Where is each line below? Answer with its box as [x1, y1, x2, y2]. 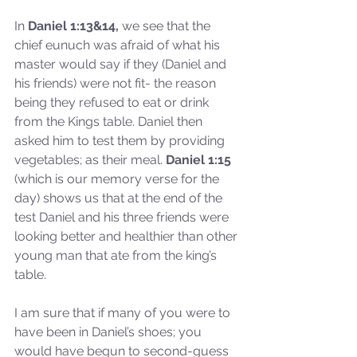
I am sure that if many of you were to [14, 304, 233, 320]
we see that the [119, 18, 214, 33]
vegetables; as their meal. [14, 151, 166, 167]
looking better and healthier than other [14, 228, 241, 244]
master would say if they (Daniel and [14, 56, 229, 72]
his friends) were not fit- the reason [14, 75, 219, 91]
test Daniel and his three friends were [14, 209, 232, 225]
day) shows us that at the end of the [14, 190, 226, 206]
